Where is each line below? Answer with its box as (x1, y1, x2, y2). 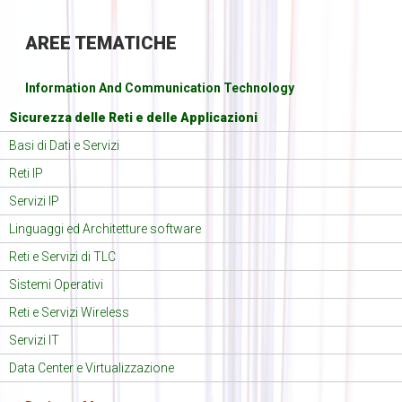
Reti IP (9, 166, 43, 181)
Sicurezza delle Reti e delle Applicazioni (9, 110, 258, 126)
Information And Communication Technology (24, 81, 294, 96)
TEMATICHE (70, 32, 177, 55)
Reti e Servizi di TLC (9, 249, 116, 265)
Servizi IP (9, 194, 59, 209)
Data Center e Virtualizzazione (9, 361, 174, 376)
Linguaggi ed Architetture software (9, 222, 201, 237)
